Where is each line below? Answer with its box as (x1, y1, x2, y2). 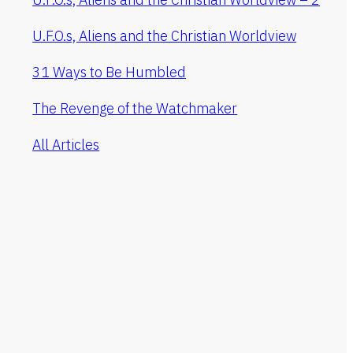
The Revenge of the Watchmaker (32, 99, 238, 118)
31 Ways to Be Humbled (32, 63, 187, 82)
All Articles (32, 136, 100, 154)
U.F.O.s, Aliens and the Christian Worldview (32, 27, 297, 46)
